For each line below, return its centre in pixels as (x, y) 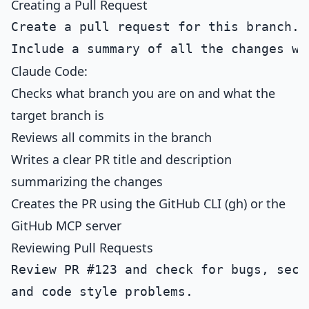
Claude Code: (49, 71)
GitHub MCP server (66, 226)
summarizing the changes (87, 181)
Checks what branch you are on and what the (143, 93)
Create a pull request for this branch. (155, 27)
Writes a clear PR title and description (121, 159)
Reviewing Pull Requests (82, 248)
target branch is (58, 115)
